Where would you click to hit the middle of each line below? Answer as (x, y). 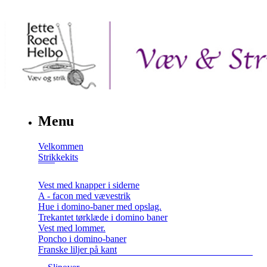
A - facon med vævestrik (84, 195)
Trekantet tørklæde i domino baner (103, 217)
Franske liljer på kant (77, 249)
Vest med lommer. (72, 228)
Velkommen (61, 146)
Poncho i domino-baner (82, 238)
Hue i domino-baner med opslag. (100, 206)
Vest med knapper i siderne (89, 185)
